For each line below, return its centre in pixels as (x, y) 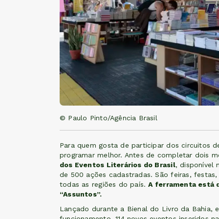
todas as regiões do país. (104, 185)
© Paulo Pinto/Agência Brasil (109, 118)
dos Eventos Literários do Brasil (118, 165)
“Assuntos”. (81, 194)
